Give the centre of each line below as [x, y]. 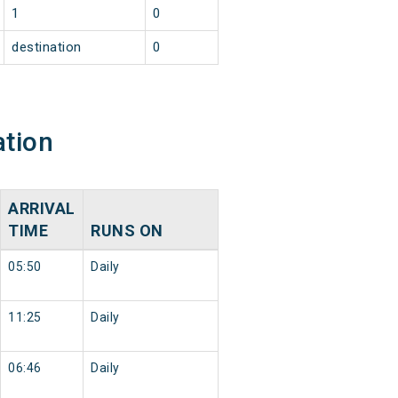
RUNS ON [127, 231]
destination [47, 48]
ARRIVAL [42, 209]
